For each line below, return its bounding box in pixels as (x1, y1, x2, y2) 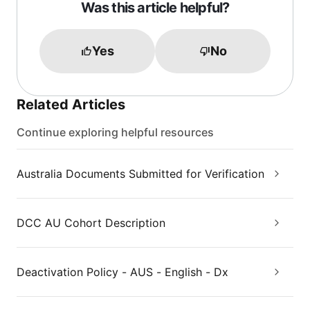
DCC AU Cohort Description (17, 216, 165, 230)
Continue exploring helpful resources (17, 125, 214, 139)
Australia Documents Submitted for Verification (17, 167, 264, 181)
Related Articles (17, 96, 125, 113)
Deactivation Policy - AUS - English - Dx (17, 265, 228, 279)
